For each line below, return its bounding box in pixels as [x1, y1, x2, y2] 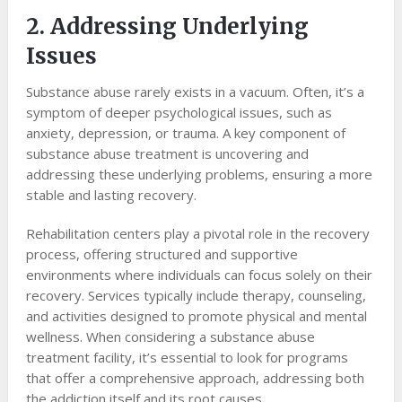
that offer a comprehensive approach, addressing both [25, 369, 364, 388]
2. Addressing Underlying [25, 13, 309, 41]
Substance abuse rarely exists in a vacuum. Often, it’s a [25, 83, 364, 101]
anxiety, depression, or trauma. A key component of [25, 124, 345, 143]
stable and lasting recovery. [25, 186, 197, 205]
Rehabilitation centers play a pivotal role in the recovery [25, 224, 370, 243]
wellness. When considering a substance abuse [25, 328, 315, 346]
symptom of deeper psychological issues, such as [25, 103, 332, 122]
